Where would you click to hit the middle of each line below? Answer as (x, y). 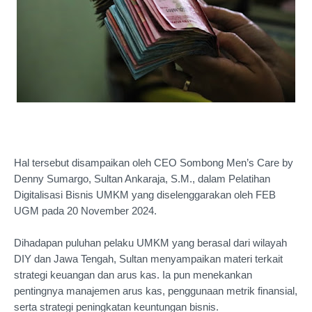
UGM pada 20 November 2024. (85, 211)
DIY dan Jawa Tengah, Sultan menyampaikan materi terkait (148, 259)
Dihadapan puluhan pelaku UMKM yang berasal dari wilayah (150, 243)
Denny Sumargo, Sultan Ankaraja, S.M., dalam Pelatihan (142, 179)
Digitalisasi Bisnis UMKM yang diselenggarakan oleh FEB (145, 195)
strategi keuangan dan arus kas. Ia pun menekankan (133, 275)
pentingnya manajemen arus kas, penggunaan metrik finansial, (156, 291)
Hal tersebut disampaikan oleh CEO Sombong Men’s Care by (154, 163)
